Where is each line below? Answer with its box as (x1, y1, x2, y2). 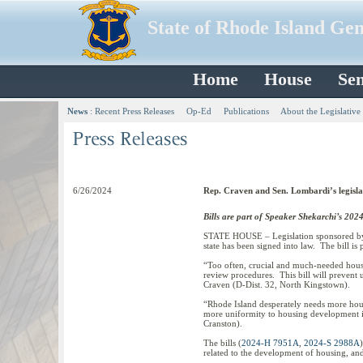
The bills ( (203, 338, 241, 348)
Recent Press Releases (95, 106, 174, 116)
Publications (224, 106, 269, 116)
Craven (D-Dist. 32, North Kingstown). (203, 280, 350, 289)
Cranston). (203, 318, 242, 328)
